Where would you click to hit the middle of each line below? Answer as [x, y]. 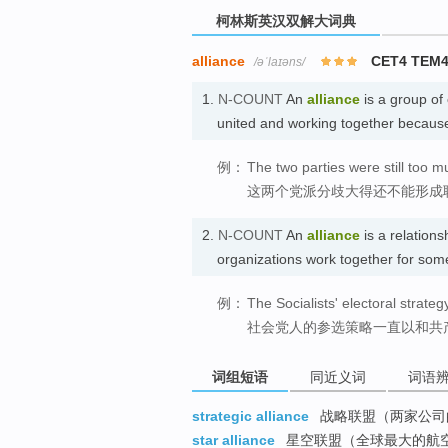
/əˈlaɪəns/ [279, 61]
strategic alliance [250, 416]
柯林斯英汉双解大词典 [286, 20]
